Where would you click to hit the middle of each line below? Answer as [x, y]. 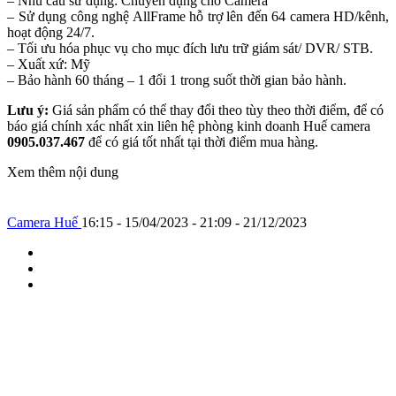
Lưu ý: [28, 110]
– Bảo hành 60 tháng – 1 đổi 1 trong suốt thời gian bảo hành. [177, 80]
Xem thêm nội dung [63, 171]
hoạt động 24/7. [51, 32]
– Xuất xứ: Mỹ [49, 64]
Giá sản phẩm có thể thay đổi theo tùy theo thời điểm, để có [216, 110]
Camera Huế [44, 222]
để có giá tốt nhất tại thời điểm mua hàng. [202, 141]
